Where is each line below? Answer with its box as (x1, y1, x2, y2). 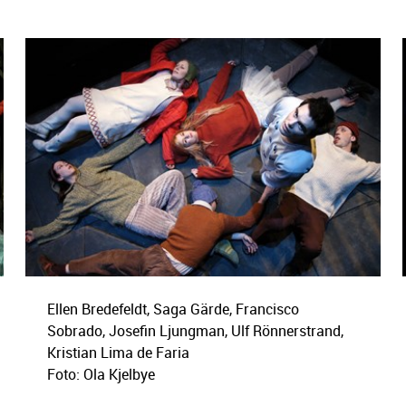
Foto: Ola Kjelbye (46, 363, 155, 384)
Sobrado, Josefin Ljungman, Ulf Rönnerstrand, (46, 320, 343, 341)
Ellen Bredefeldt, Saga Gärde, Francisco (46, 298, 299, 319)
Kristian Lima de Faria (46, 342, 189, 362)
